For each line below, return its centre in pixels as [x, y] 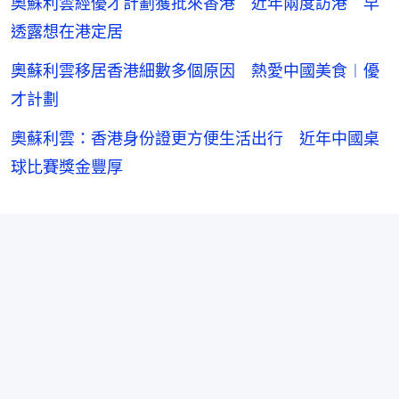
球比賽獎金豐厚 [67, 167]
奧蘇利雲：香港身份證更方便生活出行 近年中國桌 [195, 138]
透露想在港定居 [67, 31]
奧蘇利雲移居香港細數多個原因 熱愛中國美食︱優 [195, 70]
